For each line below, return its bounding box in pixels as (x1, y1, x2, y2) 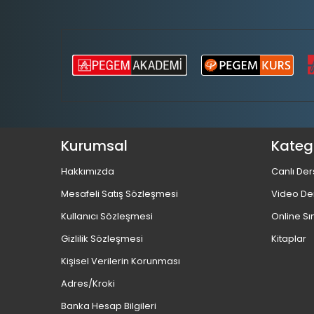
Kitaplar (271, 232, 306, 246)
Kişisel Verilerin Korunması (61, 254, 180, 268)
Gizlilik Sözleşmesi (61, 232, 143, 246)
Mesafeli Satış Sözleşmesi (61, 187, 178, 201)
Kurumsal (61, 136, 128, 156)
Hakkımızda (61, 165, 114, 179)
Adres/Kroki (61, 277, 115, 291)
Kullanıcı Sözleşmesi (61, 210, 153, 224)
